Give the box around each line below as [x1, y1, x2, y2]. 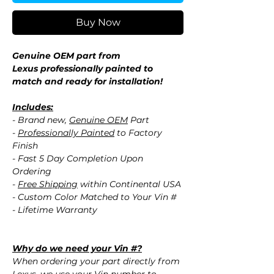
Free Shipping [18, 179, 78, 190]
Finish [12, 140, 38, 152]
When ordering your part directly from [12, 256, 180, 267]
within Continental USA [78, 179, 181, 190]
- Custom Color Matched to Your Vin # [12, 191, 177, 203]
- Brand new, [12, 114, 69, 126]
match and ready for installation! [12, 76, 163, 87]
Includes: [12, 102, 53, 113]
